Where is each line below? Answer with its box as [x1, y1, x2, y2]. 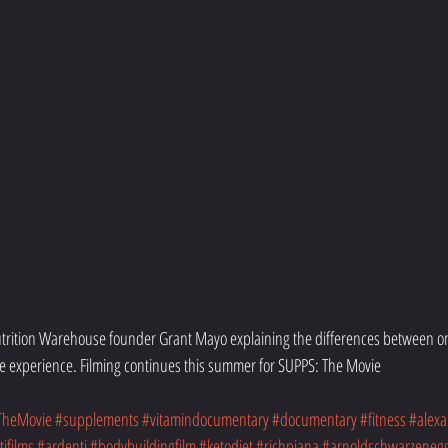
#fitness [360, 407, 406, 432]
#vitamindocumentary [142, 407, 269, 432]
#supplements [55, 407, 139, 432]
